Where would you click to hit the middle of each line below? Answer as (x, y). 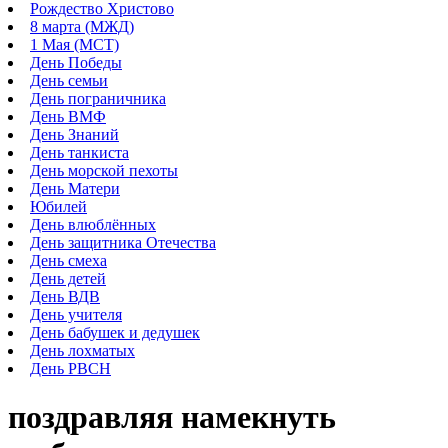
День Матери (75, 188)
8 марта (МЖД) (82, 26)
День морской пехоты (104, 170)
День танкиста (79, 152)
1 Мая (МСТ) (74, 44)
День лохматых (82, 350)
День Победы (76, 62)
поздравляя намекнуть (172, 417)
